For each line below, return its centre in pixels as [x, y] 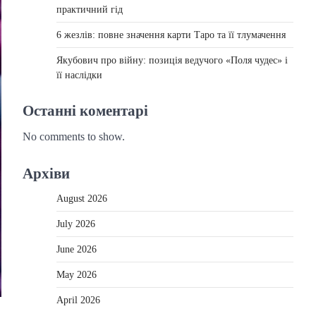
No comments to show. [74, 136]
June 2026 [77, 249]
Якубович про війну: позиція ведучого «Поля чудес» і [172, 60]
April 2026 [78, 300]
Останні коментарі [85, 110]
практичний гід [90, 10]
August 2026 [82, 199]
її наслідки [79, 75]
